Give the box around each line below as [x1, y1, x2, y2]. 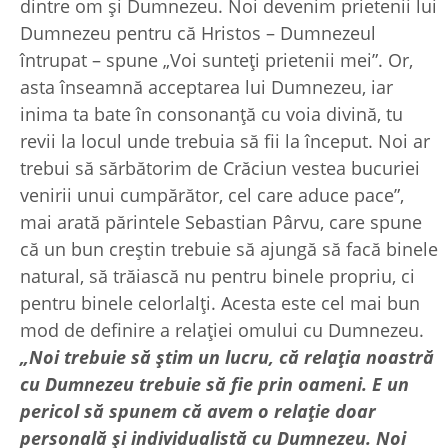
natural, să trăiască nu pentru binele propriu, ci [20, 263, 415, 288]
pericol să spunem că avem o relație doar [20, 398, 376, 423]
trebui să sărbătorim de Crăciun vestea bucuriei [20, 155, 420, 180]
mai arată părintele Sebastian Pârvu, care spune [20, 209, 422, 234]
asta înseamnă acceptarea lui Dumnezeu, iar [20, 74, 393, 99]
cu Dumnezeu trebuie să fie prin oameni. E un [20, 371, 409, 396]
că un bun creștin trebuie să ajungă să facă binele [20, 236, 438, 261]
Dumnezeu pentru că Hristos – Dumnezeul [20, 20, 376, 45]
